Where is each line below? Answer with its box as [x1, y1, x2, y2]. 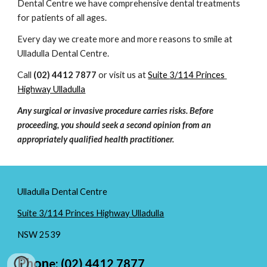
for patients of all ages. [17, 13, 107, 23]
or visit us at [97, 70, 148, 80]
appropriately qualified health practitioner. [17, 134, 175, 144]
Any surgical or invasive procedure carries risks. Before [17, 105, 214, 116]
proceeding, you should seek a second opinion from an [17, 120, 212, 130]
